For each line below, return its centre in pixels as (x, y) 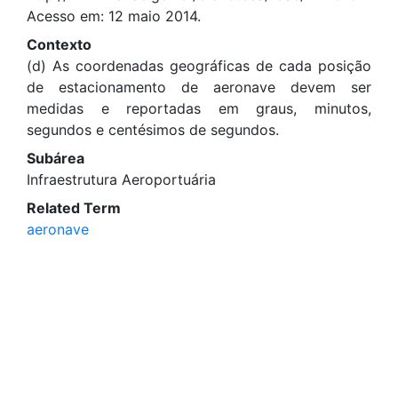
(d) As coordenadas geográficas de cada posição (199, 66)
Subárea (56, 158)
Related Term (74, 208)
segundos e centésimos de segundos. (153, 130)
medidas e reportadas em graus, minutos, (199, 108)
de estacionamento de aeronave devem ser (199, 87)
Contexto (59, 44)
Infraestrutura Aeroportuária (121, 179)
